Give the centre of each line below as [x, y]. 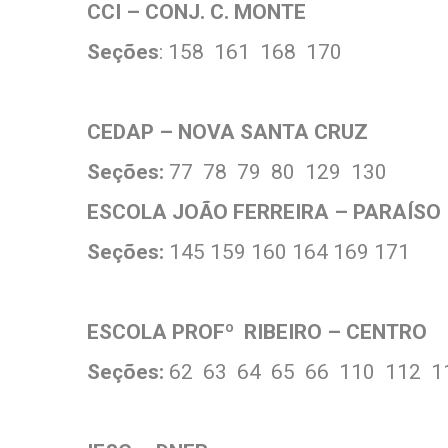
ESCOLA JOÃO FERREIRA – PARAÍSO [264, 212]
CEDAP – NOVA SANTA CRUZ [227, 132]
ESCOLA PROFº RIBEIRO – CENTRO [257, 332]
